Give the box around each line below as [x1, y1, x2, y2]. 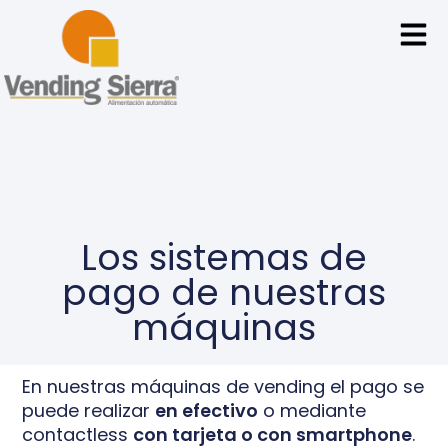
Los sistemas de [81, 231, 367, 283]
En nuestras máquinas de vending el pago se [22, 373, 425, 399]
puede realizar [22, 397, 156, 423]
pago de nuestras [62, 266, 386, 318]
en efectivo [155, 397, 259, 423]
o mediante [258, 397, 367, 423]
